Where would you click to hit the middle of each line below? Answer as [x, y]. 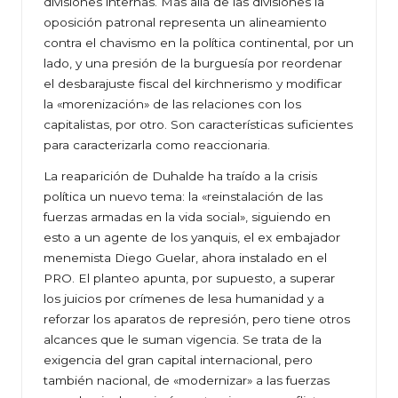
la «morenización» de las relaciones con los [172, 104]
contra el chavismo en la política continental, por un [199, 43]
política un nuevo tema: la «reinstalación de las [183, 197]
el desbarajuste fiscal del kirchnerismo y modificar [193, 84]
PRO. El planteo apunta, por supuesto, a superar [189, 279]
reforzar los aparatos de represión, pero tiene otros [197, 319]
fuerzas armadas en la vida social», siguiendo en [187, 217]
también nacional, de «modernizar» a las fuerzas [187, 381]
